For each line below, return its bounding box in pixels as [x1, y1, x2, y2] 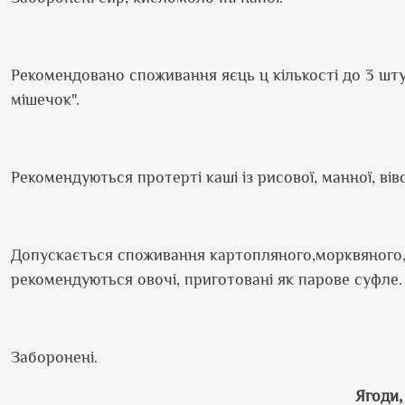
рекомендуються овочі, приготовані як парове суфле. [11, 270, 402, 288]
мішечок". [11, 90, 80, 108]
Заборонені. [11, 348, 98, 366]
